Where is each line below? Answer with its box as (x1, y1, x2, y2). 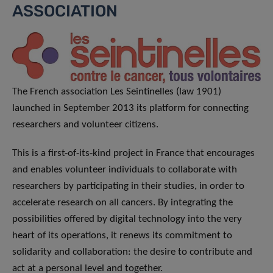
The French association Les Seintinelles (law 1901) (12, 86, 221, 97)
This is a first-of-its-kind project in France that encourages (12, 147, 255, 158)
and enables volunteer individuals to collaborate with (12, 164, 237, 175)
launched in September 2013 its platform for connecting (12, 102, 249, 113)
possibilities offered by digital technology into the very (12, 213, 242, 224)
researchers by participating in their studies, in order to (12, 180, 244, 191)
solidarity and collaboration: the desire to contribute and (12, 246, 252, 257)
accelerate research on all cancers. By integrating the (12, 197, 233, 208)
